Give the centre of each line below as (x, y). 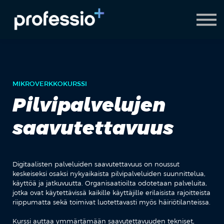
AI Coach (112, 9)
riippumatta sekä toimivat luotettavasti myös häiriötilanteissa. (111, 202)
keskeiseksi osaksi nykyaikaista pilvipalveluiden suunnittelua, (109, 173)
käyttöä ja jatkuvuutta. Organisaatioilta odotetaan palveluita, (110, 183)
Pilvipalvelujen (89, 104)
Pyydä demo (112, 26)
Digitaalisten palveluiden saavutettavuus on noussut (96, 164)
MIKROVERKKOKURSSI (50, 83)
